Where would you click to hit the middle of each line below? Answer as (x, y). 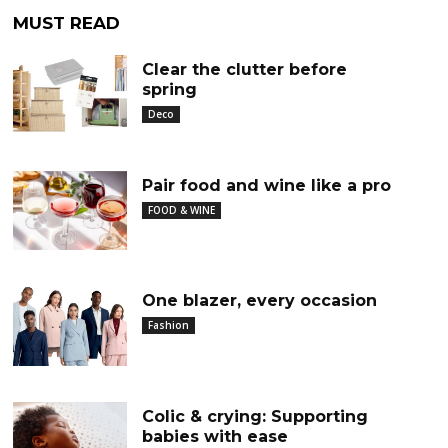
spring (169, 89)
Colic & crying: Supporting (254, 416)
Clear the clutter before (244, 69)
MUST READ (67, 23)
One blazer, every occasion (259, 300)
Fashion (168, 325)
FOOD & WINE (181, 209)
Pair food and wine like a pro (266, 185)
